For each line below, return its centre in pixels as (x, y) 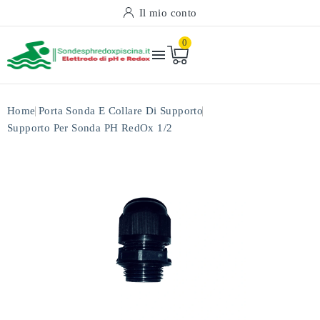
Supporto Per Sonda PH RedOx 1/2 (90, 128)
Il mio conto (168, 13)
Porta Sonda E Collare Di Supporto (121, 111)
